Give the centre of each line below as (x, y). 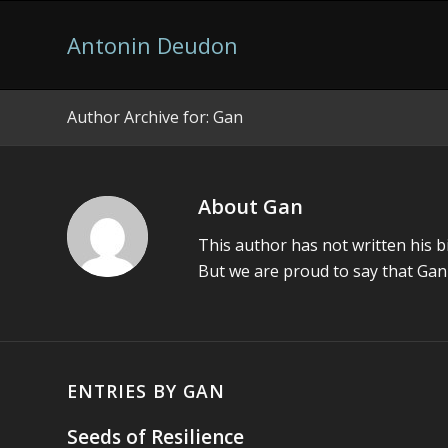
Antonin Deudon (152, 45)
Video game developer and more (234, 136)
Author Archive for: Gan (155, 117)
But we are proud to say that (307, 270)
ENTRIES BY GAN (146, 391)
